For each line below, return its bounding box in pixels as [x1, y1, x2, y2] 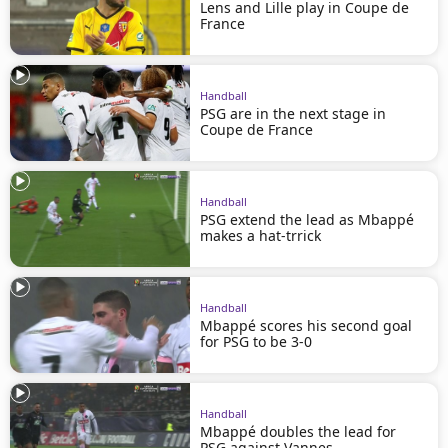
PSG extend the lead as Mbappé [200, 209, 414, 229]
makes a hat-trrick [200, 225, 321, 245]
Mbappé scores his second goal [200, 315, 412, 335]
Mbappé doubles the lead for [200, 421, 396, 441]
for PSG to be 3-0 [200, 331, 312, 351]
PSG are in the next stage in [200, 103, 386, 123]
